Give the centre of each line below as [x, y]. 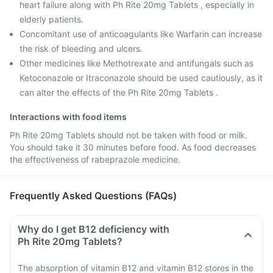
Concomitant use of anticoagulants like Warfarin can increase [141, 34]
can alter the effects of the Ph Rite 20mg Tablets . [119, 92]
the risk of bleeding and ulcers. [81, 48]
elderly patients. [51, 19]
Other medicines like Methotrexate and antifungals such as [136, 63]
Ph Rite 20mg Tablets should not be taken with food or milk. [129, 135]
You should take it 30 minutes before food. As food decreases [133, 147]
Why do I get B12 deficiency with [94, 229]
